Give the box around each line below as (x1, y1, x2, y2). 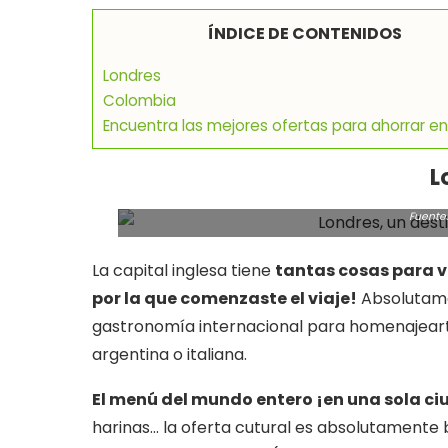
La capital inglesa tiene (92, 259, 275, 283)
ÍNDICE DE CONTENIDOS (208, 22, 402, 45)
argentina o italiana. (92, 343, 247, 367)
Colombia (103, 90, 176, 112)
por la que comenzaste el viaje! (92, 287, 357, 311)
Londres (103, 65, 161, 87)
